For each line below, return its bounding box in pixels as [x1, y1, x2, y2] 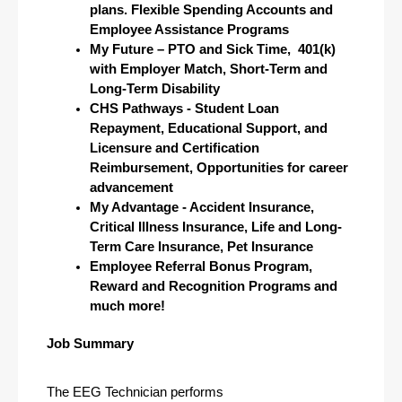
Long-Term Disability [90, 82, 220, 96]
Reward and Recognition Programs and [90, 279, 337, 293]
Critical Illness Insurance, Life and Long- [90, 220, 342, 234]
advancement [90, 180, 173, 195]
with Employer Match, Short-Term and [90, 62, 328, 76]
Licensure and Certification [90, 141, 259, 155]
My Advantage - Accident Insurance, [90, 200, 314, 214]
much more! [90, 299, 165, 313]
